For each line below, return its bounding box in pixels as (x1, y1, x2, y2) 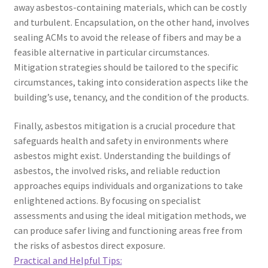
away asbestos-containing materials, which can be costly (13, 1, 246, 13)
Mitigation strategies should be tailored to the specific (13, 61, 238, 73)
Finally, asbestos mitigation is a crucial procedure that (13, 119, 236, 132)
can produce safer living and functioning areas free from (13, 224, 242, 236)
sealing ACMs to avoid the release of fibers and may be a (13, 31, 241, 43)
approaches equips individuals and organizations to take (13, 179, 243, 191)
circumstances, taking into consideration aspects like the (13, 76, 248, 88)
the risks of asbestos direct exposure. (13, 239, 165, 251)
